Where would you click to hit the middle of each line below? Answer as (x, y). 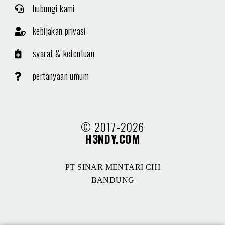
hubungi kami (54, 8)
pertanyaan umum (61, 76)
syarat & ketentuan (64, 53)
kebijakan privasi (59, 31)
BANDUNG (113, 180)
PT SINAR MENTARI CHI (113, 167)
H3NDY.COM (113, 139)
